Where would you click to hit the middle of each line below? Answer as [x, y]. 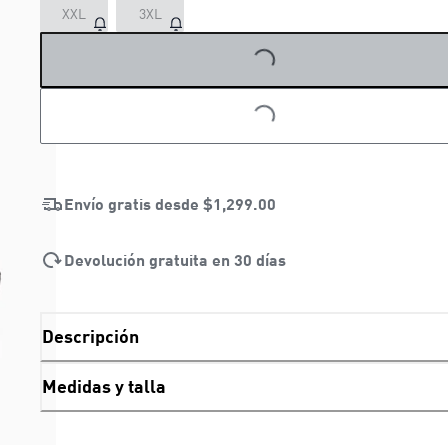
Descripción [90, 336]
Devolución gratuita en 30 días [175, 259]
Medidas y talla [104, 386]
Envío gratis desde [133, 203]
